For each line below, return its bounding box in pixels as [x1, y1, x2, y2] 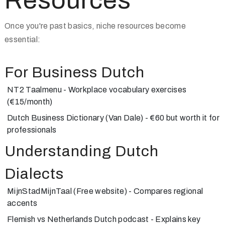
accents [7, 199, 38, 207]
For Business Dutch [5, 64, 145, 80]
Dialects [5, 166, 64, 182]
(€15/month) [7, 97, 53, 106]
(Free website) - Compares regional [72, 187, 203, 195]
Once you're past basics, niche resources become [5, 22, 186, 30]
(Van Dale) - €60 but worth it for [104, 114, 219, 122]
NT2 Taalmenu [7, 85, 62, 94]
